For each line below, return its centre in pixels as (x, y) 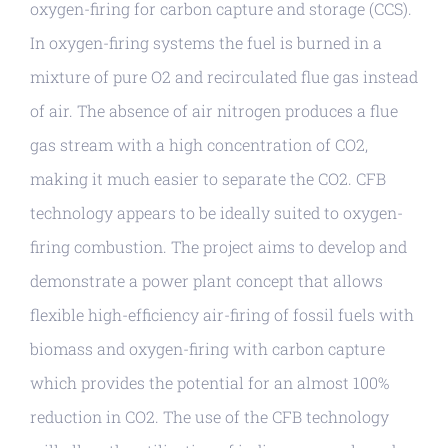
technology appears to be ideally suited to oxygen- (216, 212)
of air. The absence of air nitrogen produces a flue (214, 110)
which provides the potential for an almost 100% (209, 382)
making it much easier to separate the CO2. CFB (208, 178)
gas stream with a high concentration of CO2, (199, 144)
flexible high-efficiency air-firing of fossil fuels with (222, 314)
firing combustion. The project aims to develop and (218, 246)
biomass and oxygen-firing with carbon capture (207, 348)
